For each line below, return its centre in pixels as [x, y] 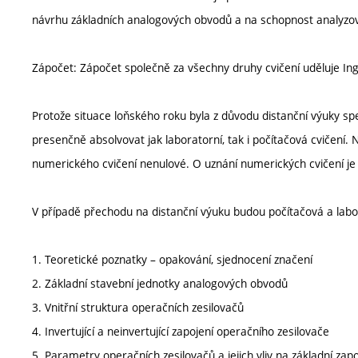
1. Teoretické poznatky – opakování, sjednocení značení [172, 259]
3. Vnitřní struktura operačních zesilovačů [138, 307]
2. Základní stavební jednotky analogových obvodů [160, 283]
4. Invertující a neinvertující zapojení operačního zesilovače [181, 331]
